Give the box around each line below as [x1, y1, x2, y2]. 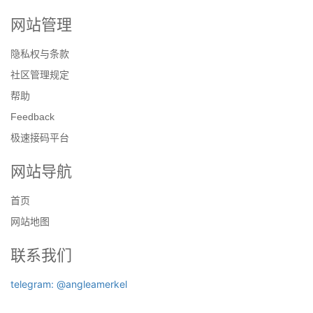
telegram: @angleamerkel [10, 277, 127, 290]
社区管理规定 [10, 68, 69, 80]
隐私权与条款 [10, 48, 69, 59]
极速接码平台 [10, 131, 69, 143]
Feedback [10, 110, 54, 122]
